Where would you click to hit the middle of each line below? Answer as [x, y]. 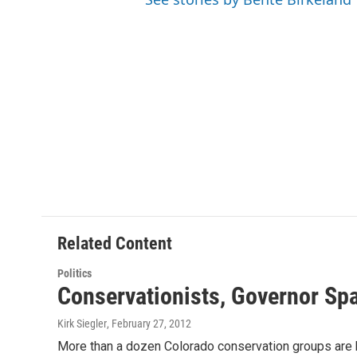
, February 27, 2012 [149, 323]
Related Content [115, 243]
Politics [75, 273]
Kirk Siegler [82, 323]
